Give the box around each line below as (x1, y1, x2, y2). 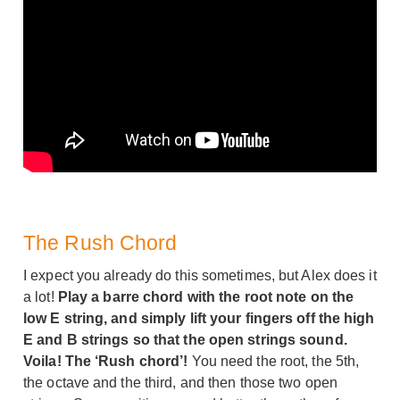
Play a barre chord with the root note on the (57, 288, 354, 304)
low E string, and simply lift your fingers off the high (23, 310, 375, 326)
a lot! (23, 288, 58, 304)
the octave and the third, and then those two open (23, 374, 337, 390)
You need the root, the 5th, (187, 353, 360, 369)
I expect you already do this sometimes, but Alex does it (23, 267, 377, 283)
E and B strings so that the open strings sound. (23, 331, 347, 347)
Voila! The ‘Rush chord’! (23, 353, 188, 369)
